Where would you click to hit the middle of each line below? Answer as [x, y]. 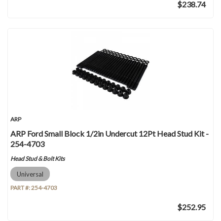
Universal [30, 174]
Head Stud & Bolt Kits [37, 159]
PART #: [21, 188]
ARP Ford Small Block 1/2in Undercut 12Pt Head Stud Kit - [110, 133]
